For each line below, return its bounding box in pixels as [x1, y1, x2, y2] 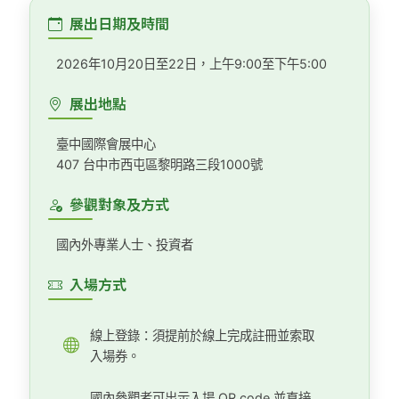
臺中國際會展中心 [55, 136, 156, 151]
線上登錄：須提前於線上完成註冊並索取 [90, 328, 315, 343]
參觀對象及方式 [69, 193, 170, 215]
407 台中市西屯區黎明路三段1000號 [55, 157, 263, 172]
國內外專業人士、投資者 [55, 237, 193, 252]
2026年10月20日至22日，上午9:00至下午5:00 [55, 56, 327, 71]
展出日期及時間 [69, 12, 170, 34]
